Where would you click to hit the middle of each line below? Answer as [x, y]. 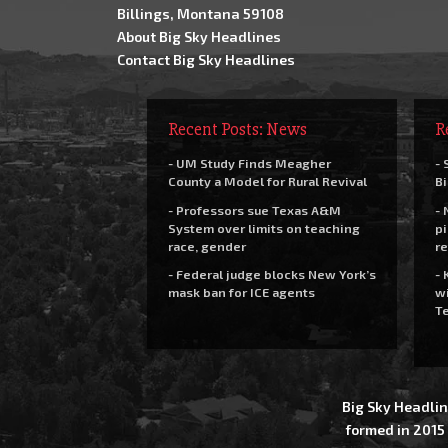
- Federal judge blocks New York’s [271, 274]
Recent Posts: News [237, 129]
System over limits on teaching [263, 227]
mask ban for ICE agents [241, 292]
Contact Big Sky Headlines [205, 59]
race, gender [206, 245]
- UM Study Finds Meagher [249, 163]
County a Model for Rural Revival [267, 181]
